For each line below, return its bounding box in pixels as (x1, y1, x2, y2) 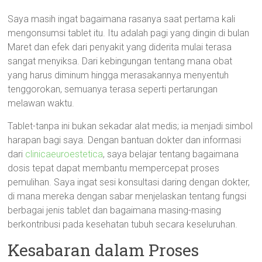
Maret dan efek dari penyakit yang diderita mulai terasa (8, 42, 232, 53)
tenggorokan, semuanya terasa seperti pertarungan (8, 84, 218, 95)
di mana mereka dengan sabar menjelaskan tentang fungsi (8, 191, 247, 202)
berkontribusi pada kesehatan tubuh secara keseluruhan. (8, 219, 238, 230)
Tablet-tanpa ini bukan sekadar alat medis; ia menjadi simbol (8, 120, 253, 132)
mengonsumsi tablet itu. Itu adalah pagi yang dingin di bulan (8, 27, 250, 39)
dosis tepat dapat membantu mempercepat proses (8, 163, 220, 174)
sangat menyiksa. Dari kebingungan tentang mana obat (8, 56, 233, 67)
